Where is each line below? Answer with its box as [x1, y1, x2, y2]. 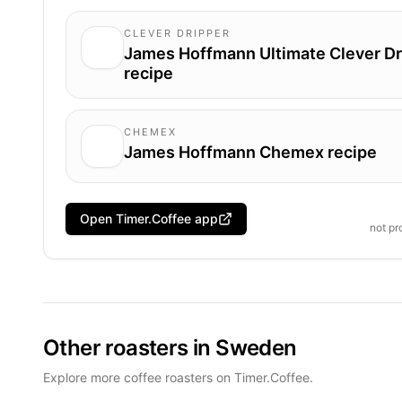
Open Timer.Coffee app [80, 211, 218, 226]
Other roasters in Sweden [43, 334, 297, 361]
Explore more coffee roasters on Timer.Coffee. [43, 369, 313, 385]
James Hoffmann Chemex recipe [124, 142, 377, 162]
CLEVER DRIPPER [124, 26, 231, 39]
